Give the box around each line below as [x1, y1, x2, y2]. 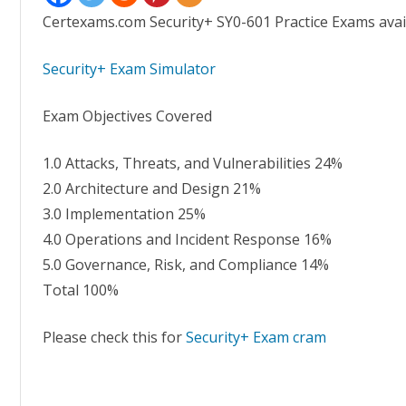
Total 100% [43, 280, 120, 300]
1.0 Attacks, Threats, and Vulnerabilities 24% [43, 153, 343, 173]
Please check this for [43, 327, 187, 347]
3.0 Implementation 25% [43, 204, 207, 224]
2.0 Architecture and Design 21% [43, 179, 262, 198]
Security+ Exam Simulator [43, 59, 217, 79]
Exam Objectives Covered [43, 106, 213, 126]
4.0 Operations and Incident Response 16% [43, 229, 333, 249]
